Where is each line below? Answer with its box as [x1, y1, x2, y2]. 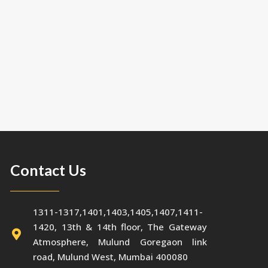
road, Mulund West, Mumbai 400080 [33, 251, 188, 263]
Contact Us [10, 160, 87, 179]
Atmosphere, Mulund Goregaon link [33, 236, 207, 248]
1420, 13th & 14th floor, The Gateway [33, 221, 207, 233]
